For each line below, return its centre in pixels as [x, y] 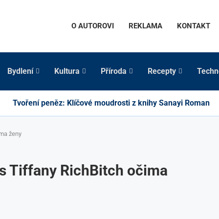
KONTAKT [194, 26]
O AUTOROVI [93, 26]
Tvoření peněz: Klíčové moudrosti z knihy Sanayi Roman [111, 103]
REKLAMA [145, 26]
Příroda [114, 71]
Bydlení [20, 71]
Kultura [67, 71]
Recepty [162, 71]
